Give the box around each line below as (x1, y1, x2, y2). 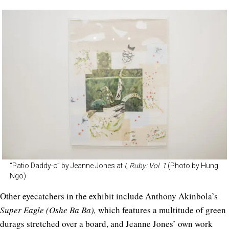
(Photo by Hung (166, 162, 218, 170)
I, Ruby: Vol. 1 (124, 162, 166, 170)
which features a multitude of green (98, 204, 226, 216)
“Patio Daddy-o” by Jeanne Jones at (10, 162, 124, 170)
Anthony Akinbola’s (145, 190, 218, 202)
